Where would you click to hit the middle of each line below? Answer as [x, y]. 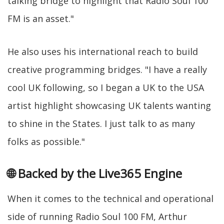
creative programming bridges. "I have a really [107, 69]
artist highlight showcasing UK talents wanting [109, 105]
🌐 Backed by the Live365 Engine [95, 173]
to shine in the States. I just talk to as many [101, 123]
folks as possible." [46, 141]
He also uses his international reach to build [103, 51]
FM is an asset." [41, 18]
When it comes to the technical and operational [110, 198]
